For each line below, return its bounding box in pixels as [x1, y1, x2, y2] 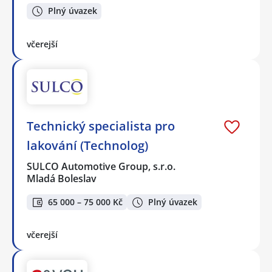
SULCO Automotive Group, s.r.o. [27, 159, 177, 173]
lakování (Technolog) [27, 137, 148, 154]
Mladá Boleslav [27, 171, 97, 185]
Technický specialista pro [27, 117, 175, 134]
